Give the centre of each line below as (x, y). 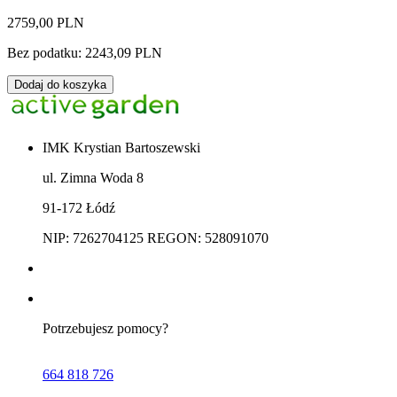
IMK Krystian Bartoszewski (121, 148)
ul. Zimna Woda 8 (93, 178)
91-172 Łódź (79, 208)
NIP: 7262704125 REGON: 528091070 (156, 238)
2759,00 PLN (46, 23)
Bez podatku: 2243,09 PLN (85, 53)
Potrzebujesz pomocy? (107, 329)
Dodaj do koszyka (60, 85)
